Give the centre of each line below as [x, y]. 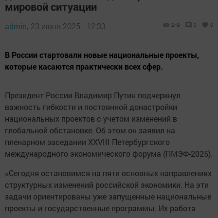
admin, [17, 26]
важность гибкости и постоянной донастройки [91, 107]
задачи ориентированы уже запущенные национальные [108, 196]
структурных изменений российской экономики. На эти [107, 184]
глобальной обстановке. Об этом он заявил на [90, 130]
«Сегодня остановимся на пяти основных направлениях [108, 173]
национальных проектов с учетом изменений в [91, 118]
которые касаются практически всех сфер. [84, 66]
